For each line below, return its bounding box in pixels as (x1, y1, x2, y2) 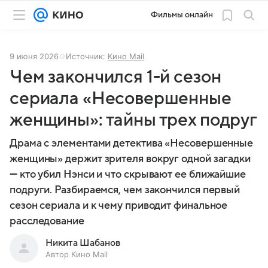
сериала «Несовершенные (10, 89, 232, 108)
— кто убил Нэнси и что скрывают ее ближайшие (10, 169, 246, 180)
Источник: (66, 51, 108, 61)
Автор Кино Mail (45, 249, 108, 259)
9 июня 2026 (10, 51, 59, 61)
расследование (10, 215, 84, 227)
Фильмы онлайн (151, 10, 213, 19)
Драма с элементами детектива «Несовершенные (10, 138, 254, 149)
